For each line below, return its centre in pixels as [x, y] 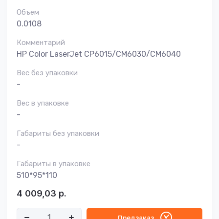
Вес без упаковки [47, 73]
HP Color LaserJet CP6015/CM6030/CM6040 [99, 54]
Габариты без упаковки [58, 133]
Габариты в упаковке [54, 164]
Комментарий [41, 43]
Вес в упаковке [43, 103]
